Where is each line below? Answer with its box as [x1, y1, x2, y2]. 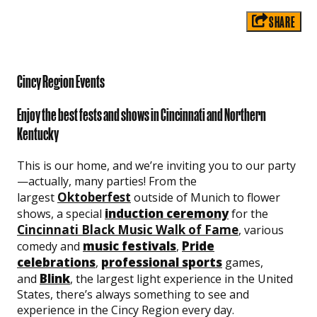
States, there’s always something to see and [17, 286, 249, 302]
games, [222, 254, 263, 270]
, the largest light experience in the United [70, 270, 293, 287]
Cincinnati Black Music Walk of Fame [17, 221, 238, 238]
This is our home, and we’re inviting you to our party [17, 157, 296, 173]
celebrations [17, 253, 96, 270]
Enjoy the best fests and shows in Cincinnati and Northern [17, 105, 266, 125]
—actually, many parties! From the [17, 173, 197, 189]
